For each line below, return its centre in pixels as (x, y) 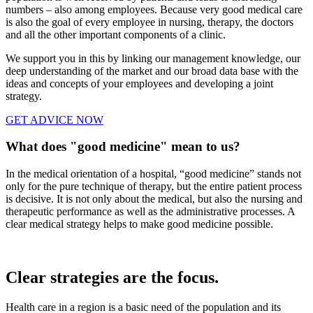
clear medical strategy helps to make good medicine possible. (139, 224)
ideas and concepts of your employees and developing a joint (139, 83)
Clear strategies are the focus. (112, 278)
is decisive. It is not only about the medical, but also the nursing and (154, 199)
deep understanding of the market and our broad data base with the (152, 71)
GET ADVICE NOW (54, 119)
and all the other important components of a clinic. (116, 34)
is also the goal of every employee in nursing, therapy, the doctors (150, 22)
